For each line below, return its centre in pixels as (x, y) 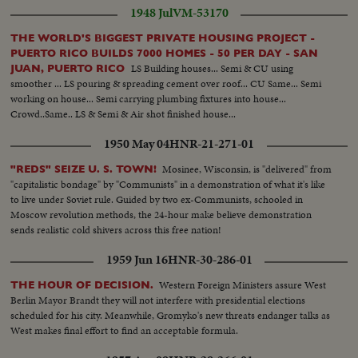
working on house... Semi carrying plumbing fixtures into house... (149, 98)
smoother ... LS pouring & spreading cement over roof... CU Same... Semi (166, 83)
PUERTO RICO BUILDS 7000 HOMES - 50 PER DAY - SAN (165, 53)
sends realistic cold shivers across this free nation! (116, 229)
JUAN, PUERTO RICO (70, 68)
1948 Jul (151, 12)
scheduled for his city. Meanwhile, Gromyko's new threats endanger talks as (171, 315)
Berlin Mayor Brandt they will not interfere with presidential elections (158, 300)
